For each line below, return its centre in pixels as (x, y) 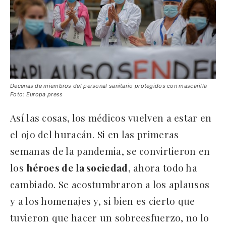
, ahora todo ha (163, 167)
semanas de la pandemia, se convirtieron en (110, 151)
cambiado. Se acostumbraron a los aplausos (110, 184)
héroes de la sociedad (77, 167)
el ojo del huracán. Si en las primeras (95, 134)
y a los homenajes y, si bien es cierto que (103, 201)
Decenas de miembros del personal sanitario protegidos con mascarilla (109, 86)
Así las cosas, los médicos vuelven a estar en (111, 117)
